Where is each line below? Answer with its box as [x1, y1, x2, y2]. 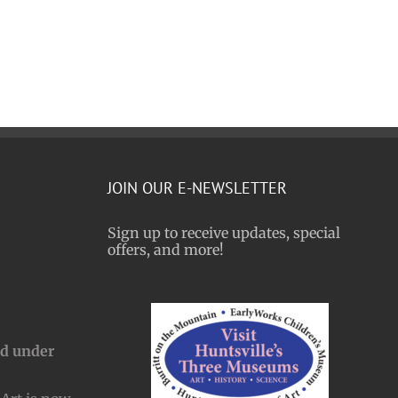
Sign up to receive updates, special [107, 224, 340, 243]
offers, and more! [107, 241, 224, 259]
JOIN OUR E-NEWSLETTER [107, 178, 287, 199]
